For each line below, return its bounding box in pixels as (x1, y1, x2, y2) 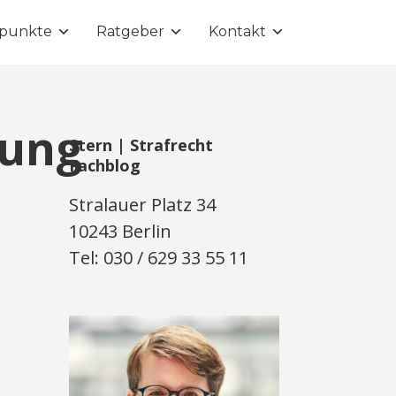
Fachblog (69, 155, 141, 176)
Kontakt (209, 23, 266, 40)
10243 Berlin (69, 219, 172, 243)
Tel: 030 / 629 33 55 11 (69, 246, 249, 270)
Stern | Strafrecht (69, 134, 214, 156)
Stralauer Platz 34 (69, 193, 217, 217)
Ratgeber (96, 23, 164, 40)
